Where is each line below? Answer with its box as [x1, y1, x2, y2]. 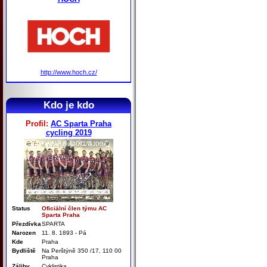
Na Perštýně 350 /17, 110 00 [42, 247, 122, 254]
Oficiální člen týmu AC [42, 204, 107, 212]
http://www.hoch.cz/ [40, 68, 97, 76]
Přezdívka [12, 220, 41, 227]
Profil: [26, 119, 51, 128]
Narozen [12, 229, 38, 236]
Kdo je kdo [43, 99, 94, 111]
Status [12, 204, 32, 212]
